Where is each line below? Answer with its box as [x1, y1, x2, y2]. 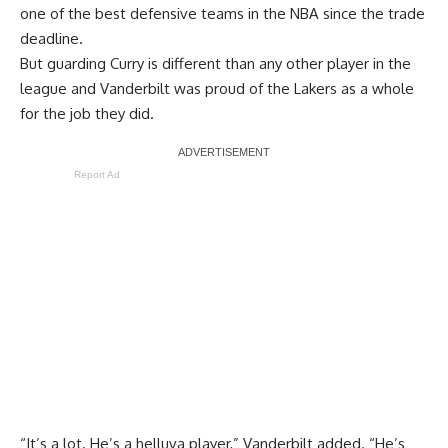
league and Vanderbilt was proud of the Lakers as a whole [20, 79, 414, 99]
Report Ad [74, 169, 120, 181]
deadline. [20, 29, 83, 49]
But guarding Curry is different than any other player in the [20, 54, 411, 74]
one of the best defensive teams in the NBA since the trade [20, 4, 425, 24]
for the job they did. [20, 104, 154, 124]
